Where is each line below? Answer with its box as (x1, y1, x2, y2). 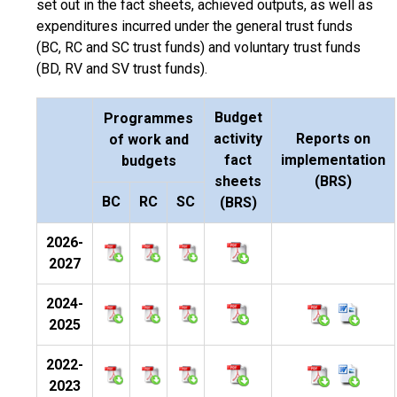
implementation (281, 152, 385, 168)
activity (214, 130, 262, 147)
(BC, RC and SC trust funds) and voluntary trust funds (36, 39, 361, 56)
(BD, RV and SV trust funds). (36, 60, 207, 77)
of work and (108, 131, 189, 148)
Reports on (296, 130, 370, 147)
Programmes (104, 110, 193, 127)
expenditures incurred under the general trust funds (36, 18, 353, 35)
